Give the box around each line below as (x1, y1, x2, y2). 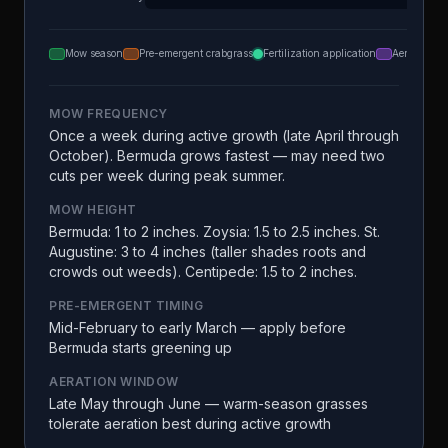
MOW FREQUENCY (49, 106, 168, 121)
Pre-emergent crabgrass (139, 47, 253, 59)
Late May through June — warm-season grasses (49, 395, 368, 412)
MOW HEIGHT (49, 202, 137, 217)
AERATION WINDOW (49, 374, 179, 389)
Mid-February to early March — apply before (49, 319, 346, 336)
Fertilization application (263, 47, 376, 59)
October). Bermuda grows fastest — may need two (49, 147, 385, 164)
